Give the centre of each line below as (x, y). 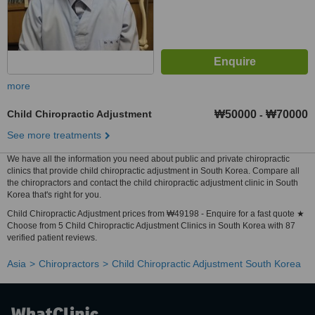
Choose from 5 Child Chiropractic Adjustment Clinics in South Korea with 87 (151, 226)
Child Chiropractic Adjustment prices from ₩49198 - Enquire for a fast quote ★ (156, 214)
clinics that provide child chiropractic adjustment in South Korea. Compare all (153, 171)
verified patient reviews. (52, 238)
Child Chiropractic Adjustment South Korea (206, 264)
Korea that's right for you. (54, 195)
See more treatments (54, 135)
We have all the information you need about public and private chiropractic (148, 159)
